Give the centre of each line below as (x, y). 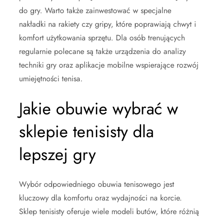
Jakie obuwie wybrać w (99, 109)
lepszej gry (57, 154)
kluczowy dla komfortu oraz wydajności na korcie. (100, 198)
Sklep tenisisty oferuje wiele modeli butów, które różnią (109, 211)
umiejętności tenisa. (51, 78)
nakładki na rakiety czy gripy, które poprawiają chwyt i (108, 24)
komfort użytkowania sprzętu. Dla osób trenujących (102, 37)
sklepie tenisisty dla (86, 131)
